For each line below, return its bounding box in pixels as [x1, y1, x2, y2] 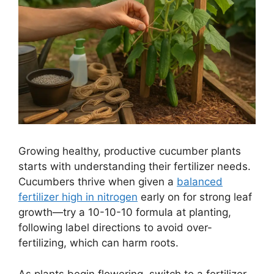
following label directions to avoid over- [18, 221, 212, 234]
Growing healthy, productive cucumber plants [18, 145, 241, 158]
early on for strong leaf [138, 191, 252, 204]
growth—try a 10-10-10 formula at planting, [18, 206, 231, 219]
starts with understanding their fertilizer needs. [18, 160, 251, 173]
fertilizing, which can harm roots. [18, 237, 179, 250]
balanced [177, 176, 223, 188]
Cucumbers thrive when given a [18, 176, 177, 188]
